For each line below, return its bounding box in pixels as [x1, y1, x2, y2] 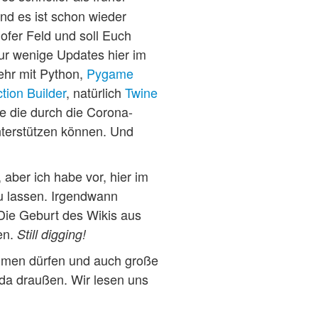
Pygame [87, 63, 133, 82]
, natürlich [66, 82, 125, 102]
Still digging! [17, 224, 86, 243]
